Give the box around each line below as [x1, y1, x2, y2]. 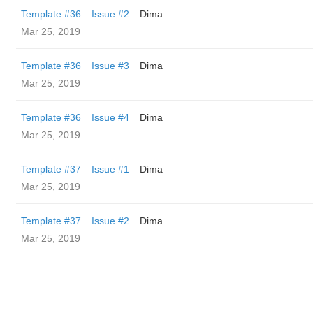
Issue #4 [92, 112, 129, 123]
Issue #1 [92, 163, 129, 175]
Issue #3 [92, 60, 129, 71]
